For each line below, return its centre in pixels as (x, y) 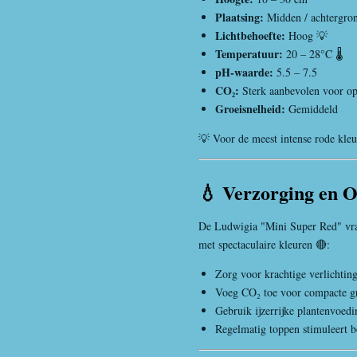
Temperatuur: (249, 54)
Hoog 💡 (306, 35)
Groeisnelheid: (250, 109)
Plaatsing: (239, 17)
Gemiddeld (312, 109)
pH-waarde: (244, 72)
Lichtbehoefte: (250, 35)
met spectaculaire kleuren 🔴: (264, 244)
